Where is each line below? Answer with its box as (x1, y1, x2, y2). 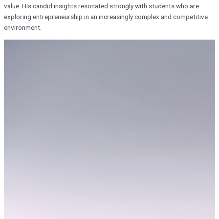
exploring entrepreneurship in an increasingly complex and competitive (4, 13, 208, 21)
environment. (4, 23, 42, 32)
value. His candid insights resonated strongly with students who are (4, 2, 199, 10)
